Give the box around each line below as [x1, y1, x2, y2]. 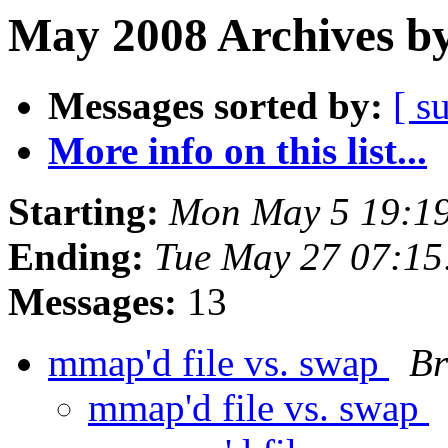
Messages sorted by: [48, 84, 383, 128]
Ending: [8, 235, 144, 279]
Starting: [8, 190, 159, 234]
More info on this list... [48, 129, 427, 173]
